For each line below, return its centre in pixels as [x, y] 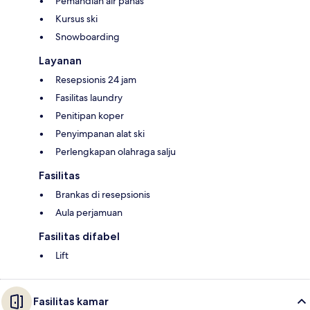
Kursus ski [76, 19]
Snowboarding [88, 37]
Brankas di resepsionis [103, 195]
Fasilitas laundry [89, 98]
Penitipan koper [90, 116]
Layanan [60, 61]
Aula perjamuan [89, 213]
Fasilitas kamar [71, 302]
